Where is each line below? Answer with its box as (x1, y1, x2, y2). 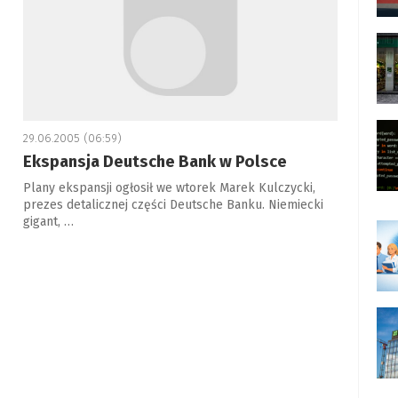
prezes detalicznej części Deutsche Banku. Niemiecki (22, 197, 323, 212)
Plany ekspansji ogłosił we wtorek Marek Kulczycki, (22, 180, 315, 195)
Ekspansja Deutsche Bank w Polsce (22, 152, 287, 171)
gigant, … (22, 214, 74, 229)
